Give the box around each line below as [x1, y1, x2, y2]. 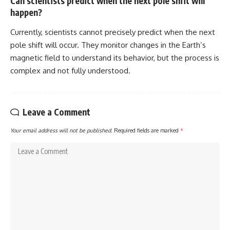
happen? [10, 7, 42, 18]
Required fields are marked [114, 126, 180, 133]
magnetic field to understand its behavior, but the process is [10, 52, 219, 63]
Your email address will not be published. [10, 126, 112, 133]
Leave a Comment [23, 106, 90, 118]
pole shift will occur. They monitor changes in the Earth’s [10, 40, 206, 50]
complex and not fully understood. [10, 65, 130, 75]
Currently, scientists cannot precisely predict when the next [10, 27, 215, 37]
